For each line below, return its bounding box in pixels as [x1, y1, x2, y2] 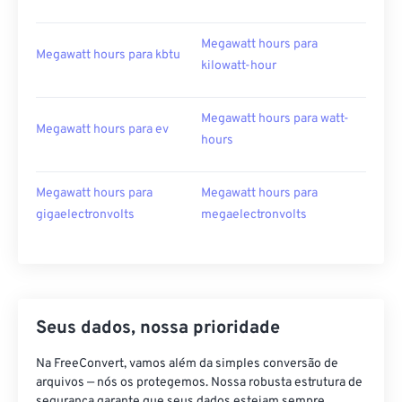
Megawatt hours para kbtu [36, 48, 180, 63]
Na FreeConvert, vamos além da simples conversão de [36, 356, 338, 371]
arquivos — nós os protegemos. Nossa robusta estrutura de [36, 375, 363, 390]
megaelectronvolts [201, 207, 307, 223]
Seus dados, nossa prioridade [36, 317, 280, 340]
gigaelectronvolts [36, 207, 135, 223]
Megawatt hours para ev [36, 122, 169, 137]
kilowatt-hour [201, 58, 276, 74]
